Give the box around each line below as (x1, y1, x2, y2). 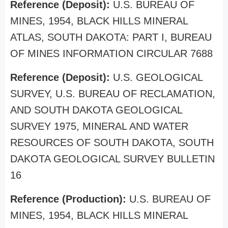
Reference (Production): (10, 193, 129, 205)
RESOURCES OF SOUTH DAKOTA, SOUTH (10, 137, 214, 148)
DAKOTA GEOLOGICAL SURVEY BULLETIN (10, 153, 215, 164)
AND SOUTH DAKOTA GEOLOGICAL (10, 104, 182, 116)
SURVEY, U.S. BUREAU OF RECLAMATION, (10, 88, 215, 99)
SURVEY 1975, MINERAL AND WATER (10, 121, 188, 132)
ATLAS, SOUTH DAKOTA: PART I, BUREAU (10, 32, 212, 43)
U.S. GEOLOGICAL (113, 72, 203, 83)
